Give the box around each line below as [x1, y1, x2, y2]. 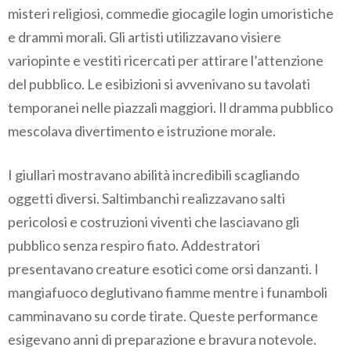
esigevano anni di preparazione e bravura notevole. [8, 331, 317, 349]
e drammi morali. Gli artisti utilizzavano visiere [8, 28, 281, 46]
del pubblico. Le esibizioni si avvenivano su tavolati [8, 75, 310, 93]
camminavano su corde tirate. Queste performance [8, 307, 318, 325]
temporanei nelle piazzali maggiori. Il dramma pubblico [8, 99, 333, 117]
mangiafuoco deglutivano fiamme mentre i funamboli [8, 284, 327, 302]
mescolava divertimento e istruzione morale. [8, 122, 276, 140]
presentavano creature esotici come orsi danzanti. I [8, 260, 319, 278]
